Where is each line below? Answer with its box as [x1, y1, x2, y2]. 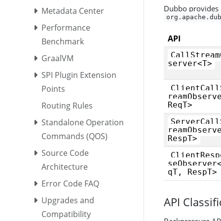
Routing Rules [41, 100, 93, 111]
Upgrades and [41, 194, 95, 206]
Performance [41, 22, 91, 33]
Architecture [41, 161, 88, 172]
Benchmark [41, 36, 84, 47]
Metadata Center [41, 5, 105, 16]
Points [41, 83, 66, 94]
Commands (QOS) [41, 130, 108, 142]
